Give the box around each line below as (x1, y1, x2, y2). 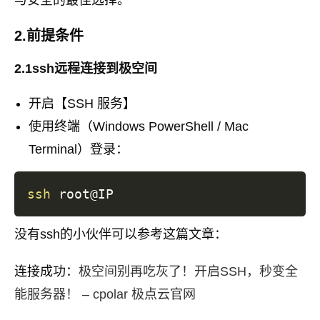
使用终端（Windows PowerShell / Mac (29, 119, 249, 134)
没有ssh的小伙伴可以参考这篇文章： (14, 227, 227, 242)
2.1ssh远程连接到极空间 (14, 61, 157, 76)
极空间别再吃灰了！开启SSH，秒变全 (79, 264, 298, 279)
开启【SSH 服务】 (29, 96, 136, 111)
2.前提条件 (14, 28, 84, 44)
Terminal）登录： (29, 142, 129, 157)
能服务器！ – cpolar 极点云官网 (14, 287, 196, 302)
